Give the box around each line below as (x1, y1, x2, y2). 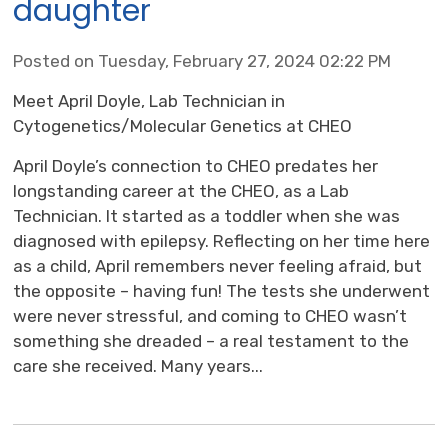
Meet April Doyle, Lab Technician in (13, 90, 286, 111)
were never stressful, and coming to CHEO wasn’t (13, 305, 408, 326)
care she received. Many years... (13, 355, 264, 376)
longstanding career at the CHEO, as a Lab (13, 180, 350, 201)
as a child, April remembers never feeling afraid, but (13, 255, 423, 276)
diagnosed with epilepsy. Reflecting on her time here (13, 230, 431, 251)
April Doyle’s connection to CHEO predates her (13, 155, 379, 176)
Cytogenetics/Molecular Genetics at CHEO (13, 115, 353, 136)
